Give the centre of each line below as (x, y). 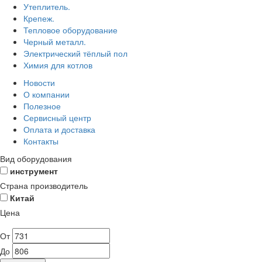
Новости (39, 82)
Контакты (41, 141)
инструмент (34, 171)
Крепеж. (39, 18)
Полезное (42, 106)
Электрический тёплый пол (75, 53)
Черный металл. (55, 42)
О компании (46, 94)
